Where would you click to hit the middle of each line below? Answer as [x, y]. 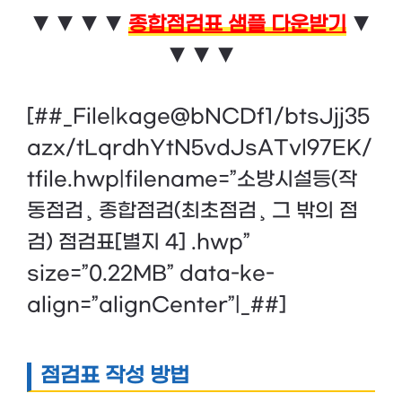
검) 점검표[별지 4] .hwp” [139, 242]
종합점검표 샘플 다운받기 [237, 24]
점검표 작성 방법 [115, 376]
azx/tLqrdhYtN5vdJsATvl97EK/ [200, 148]
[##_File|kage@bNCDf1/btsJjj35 [198, 116]
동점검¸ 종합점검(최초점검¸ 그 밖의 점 [192, 210]
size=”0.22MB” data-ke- [151, 273]
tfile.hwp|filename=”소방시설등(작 [192, 179]
